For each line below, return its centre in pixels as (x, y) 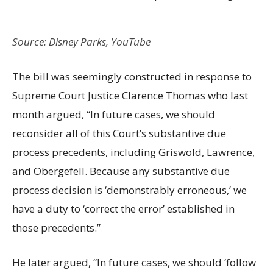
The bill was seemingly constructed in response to (132, 76)
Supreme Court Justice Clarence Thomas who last (130, 95)
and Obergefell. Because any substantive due (121, 171)
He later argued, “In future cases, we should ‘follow (134, 262)
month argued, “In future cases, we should (114, 114)
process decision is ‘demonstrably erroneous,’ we (129, 190)
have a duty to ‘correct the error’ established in (123, 208)
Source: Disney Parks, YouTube (81, 41)
